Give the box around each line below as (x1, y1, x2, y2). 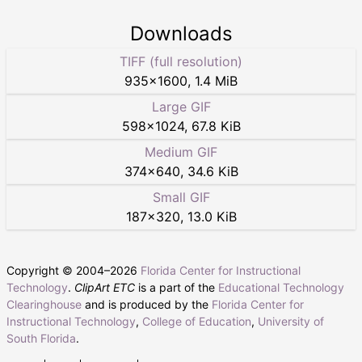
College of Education (142, 314, 251, 329)
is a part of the (135, 280, 218, 295)
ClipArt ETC (74, 280, 135, 295)
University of (258, 314, 324, 329)
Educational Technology (218, 280, 344, 295)
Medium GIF (145, 144, 217, 161)
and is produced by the (82, 297, 212, 312)
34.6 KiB (187, 163, 238, 180)
